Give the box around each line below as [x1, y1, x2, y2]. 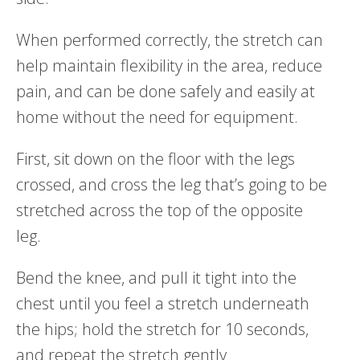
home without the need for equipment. [16, 105, 298, 128]
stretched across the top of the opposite [16, 198, 303, 221]
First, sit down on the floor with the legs [16, 147, 295, 170]
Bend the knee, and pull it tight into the [16, 266, 297, 288]
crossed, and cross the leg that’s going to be [16, 173, 327, 195]
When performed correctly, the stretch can [16, 28, 323, 51]
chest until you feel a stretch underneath [16, 292, 309, 314]
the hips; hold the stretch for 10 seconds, [16, 317, 309, 340]
